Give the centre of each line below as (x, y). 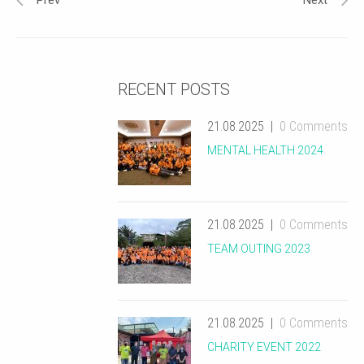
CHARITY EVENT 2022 (264, 347)
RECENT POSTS (174, 90)
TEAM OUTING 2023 (259, 249)
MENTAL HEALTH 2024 (265, 151)
